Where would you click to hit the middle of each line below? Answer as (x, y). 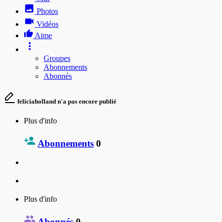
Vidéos (48, 24)
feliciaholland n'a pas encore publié (66, 101)
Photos (47, 11)
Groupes (57, 58)
